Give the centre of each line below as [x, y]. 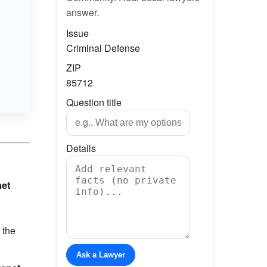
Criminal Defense [103, 48]
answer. [82, 12]
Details [81, 148]
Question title [94, 102]
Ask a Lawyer [100, 255]
